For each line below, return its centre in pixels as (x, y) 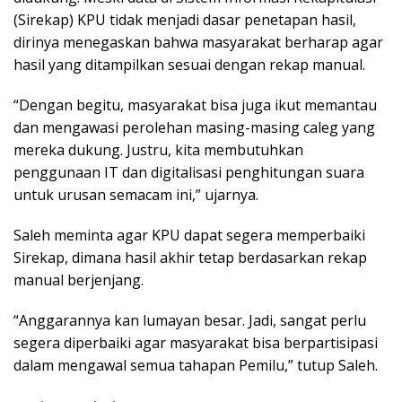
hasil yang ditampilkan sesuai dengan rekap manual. (189, 64)
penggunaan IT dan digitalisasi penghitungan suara (189, 172)
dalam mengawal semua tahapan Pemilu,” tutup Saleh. (196, 365)
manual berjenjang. (79, 280)
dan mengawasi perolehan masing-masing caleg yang (194, 127)
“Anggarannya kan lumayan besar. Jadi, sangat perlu (190, 320)
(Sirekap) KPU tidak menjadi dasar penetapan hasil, (185, 19)
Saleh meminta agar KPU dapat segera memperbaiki (189, 235)
